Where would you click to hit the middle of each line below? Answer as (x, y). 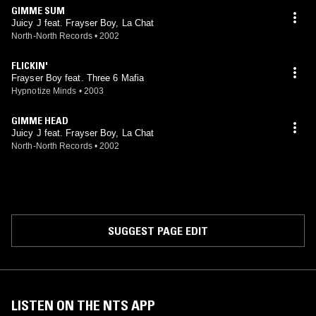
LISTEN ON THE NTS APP (83, 305)
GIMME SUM (38, 11)
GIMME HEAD (40, 121)
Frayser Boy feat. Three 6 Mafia (78, 78)
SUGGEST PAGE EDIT (158, 231)
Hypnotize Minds (44, 91)
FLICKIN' (30, 66)
